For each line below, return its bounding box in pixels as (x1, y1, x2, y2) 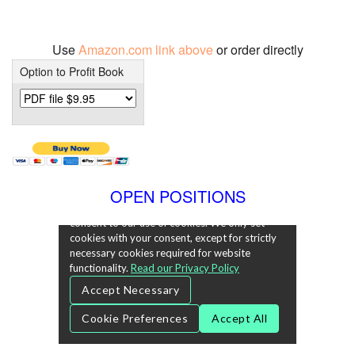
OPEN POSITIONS (109, 184, 246, 208)
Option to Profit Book (19, 63, 124, 79)
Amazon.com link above (78, 40, 216, 59)
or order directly (216, 40, 303, 59)
